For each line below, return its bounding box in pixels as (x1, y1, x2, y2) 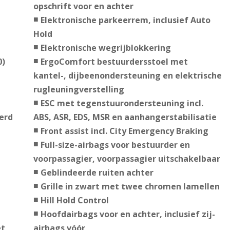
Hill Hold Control (40, 195, 109, 206)
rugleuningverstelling (33, 84, 124, 95)
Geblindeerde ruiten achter (40, 167, 154, 179)
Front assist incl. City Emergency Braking (40, 125, 208, 137)
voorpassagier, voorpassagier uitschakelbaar (33, 153, 220, 165)
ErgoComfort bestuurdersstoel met (40, 56, 188, 68)
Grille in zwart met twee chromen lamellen (40, 181, 220, 193)
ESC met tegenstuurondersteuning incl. (40, 98, 203, 109)
